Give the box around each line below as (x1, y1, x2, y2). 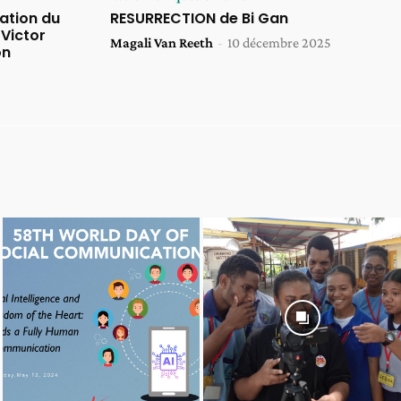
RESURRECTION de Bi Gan (109, 8, 288, 30)
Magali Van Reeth (109, 35, 213, 51)
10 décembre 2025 (226, 35, 331, 51)
